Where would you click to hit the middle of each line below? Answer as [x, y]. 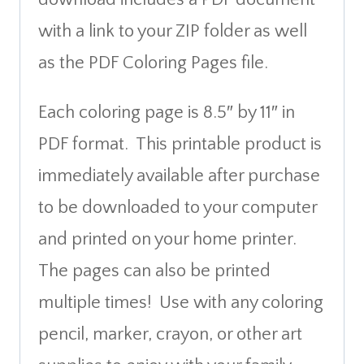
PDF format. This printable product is [180, 144]
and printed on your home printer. [167, 239]
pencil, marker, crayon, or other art [170, 334]
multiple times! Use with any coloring [181, 302]
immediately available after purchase [179, 175]
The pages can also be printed [154, 271]
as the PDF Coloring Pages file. [153, 63]
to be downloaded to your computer [178, 207]
